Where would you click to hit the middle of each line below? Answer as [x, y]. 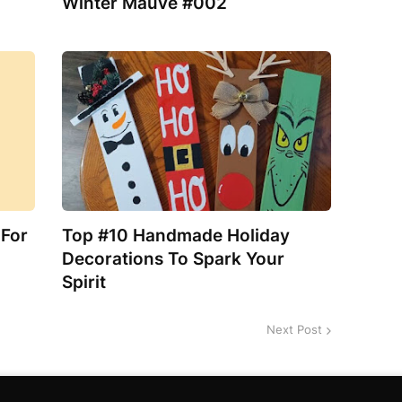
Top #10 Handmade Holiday [176, 235]
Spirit [84, 282]
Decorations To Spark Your [173, 258]
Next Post [294, 330]
